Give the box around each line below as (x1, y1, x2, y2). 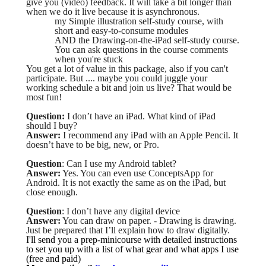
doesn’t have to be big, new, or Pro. (26, 140, 161, 150)
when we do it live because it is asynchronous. (26, 7, 202, 17)
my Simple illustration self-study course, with (55, 16, 223, 26)
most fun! (26, 92, 64, 102)
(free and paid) (26, 254, 83, 264)
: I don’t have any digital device (62, 206, 180, 216)
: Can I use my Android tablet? (62, 159, 179, 169)
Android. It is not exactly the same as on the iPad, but (26, 178, 226, 188)
